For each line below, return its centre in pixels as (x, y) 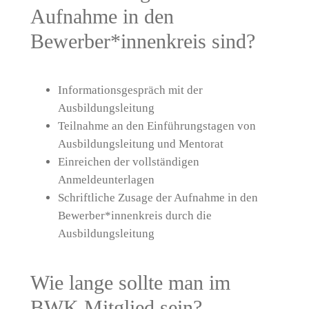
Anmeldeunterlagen (106, 180)
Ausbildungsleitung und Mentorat (140, 144)
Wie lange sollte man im (130, 283)
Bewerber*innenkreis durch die (134, 216)
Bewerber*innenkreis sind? (142, 41)
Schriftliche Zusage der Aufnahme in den (158, 198)
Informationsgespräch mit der (130, 90)
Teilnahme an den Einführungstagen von (157, 126)
